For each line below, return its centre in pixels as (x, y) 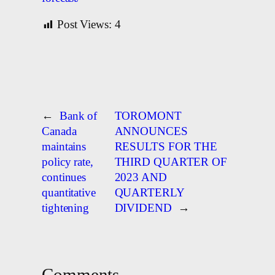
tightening (66, 208)
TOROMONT (148, 116)
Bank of (78, 116)
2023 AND (141, 178)
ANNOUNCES (151, 132)
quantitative (69, 193)
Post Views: (84, 25)
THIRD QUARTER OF (171, 162)
